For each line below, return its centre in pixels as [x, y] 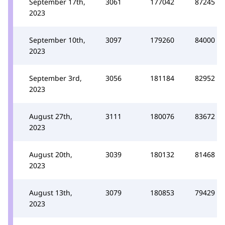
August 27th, [51, 116]
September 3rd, [55, 78]
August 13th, [51, 192]
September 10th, [57, 40]
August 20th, [51, 154]
